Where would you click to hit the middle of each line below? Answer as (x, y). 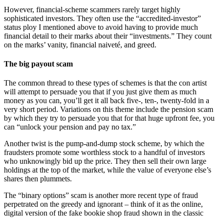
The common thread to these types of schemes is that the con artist (105, 83)
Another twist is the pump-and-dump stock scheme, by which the (104, 144)
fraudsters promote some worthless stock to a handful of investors (104, 153)
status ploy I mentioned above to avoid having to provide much (101, 27)
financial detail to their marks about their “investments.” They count (108, 36)
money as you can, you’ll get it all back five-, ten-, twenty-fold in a (107, 101)
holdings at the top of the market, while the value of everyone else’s (108, 170)
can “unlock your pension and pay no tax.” (70, 127)
